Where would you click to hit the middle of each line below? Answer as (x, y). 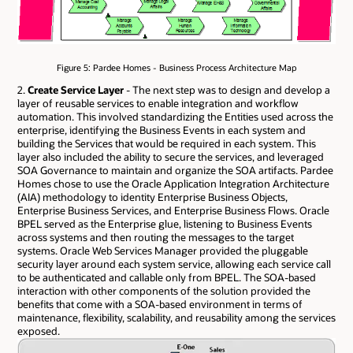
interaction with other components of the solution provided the (164, 291)
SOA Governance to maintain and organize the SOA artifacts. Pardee (175, 171)
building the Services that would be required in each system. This (167, 144)
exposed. (39, 331)
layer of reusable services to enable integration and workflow (158, 104)
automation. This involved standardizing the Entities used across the (175, 117)
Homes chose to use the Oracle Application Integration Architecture (173, 184)
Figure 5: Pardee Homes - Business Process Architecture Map (176, 67)
